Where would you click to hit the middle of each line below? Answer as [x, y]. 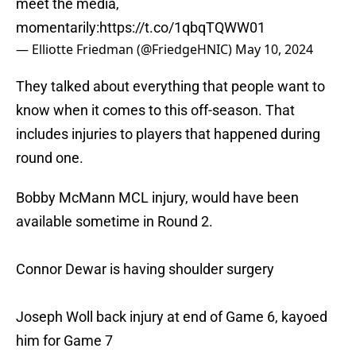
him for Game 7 [64, 341]
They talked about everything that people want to [170, 87]
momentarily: [58, 28]
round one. [50, 158]
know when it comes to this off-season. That [155, 110]
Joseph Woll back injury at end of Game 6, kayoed [172, 317]
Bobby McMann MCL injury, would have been [157, 198]
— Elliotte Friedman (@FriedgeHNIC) [126, 50]
